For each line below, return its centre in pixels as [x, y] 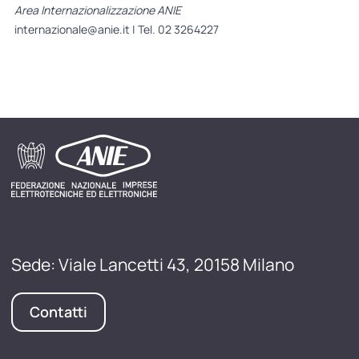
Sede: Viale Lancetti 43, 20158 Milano [153, 265]
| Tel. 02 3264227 [174, 29]
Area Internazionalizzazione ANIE [97, 10]
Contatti [58, 312]
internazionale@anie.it [72, 29]
